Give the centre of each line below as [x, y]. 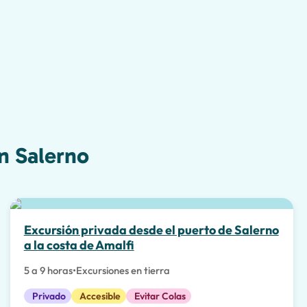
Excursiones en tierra [123, 270]
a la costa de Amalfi [79, 245]
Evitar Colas [160, 296]
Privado [49, 296]
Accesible [100, 296]
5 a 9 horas [48, 270]
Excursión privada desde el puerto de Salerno [151, 230]
